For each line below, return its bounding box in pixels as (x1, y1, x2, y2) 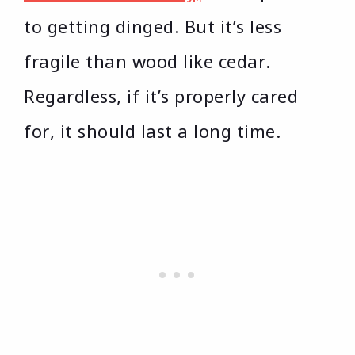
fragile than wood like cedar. (24, 48, 271, 73)
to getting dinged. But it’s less (24, 13, 281, 38)
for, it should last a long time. (24, 118, 281, 143)
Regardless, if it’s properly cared (24, 83, 298, 108)
